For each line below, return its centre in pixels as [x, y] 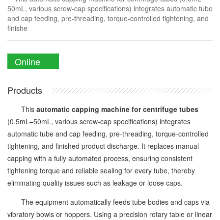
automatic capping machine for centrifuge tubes [117, 109]
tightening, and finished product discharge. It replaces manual [103, 146]
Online [27, 61]
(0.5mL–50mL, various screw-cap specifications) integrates [99, 121]
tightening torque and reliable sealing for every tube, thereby [101, 170]
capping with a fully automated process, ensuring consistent [100, 158]
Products [25, 90]
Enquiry [30, 77]
